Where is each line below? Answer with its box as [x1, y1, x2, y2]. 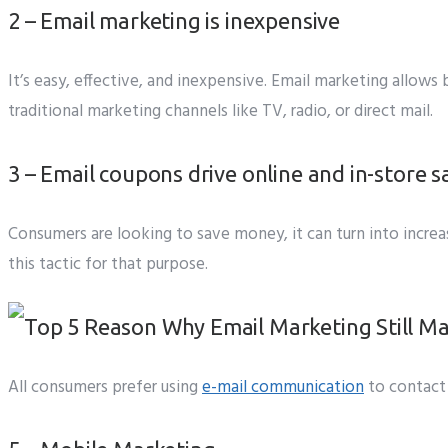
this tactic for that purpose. [8, 251, 208, 279]
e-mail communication [202, 374, 364, 402]
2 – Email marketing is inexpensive [8, 8, 341, 34]
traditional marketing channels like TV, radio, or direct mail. [8, 98, 433, 126]
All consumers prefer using [8, 374, 202, 402]
